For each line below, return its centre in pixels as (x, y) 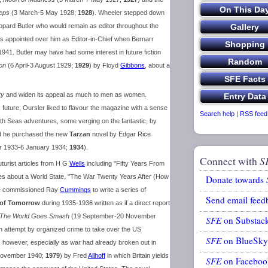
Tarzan (80, 134)
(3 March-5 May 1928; (44, 13)
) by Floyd (105, 65)
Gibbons (133, 65)
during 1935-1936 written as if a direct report (105, 203)
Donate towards (236, 179)
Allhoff (97, 255)
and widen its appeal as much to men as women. (75, 95)
